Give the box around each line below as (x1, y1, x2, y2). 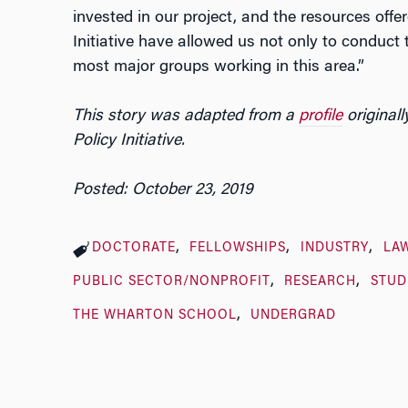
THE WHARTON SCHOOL (72, 310, 237, 323)
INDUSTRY (301, 242, 370, 256)
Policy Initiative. (72, 133, 185, 150)
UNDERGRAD (250, 310, 337, 323)
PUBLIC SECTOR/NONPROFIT (72, 276, 270, 290)
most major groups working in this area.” (72, 59, 364, 76)
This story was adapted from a (72, 108, 299, 126)
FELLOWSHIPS (189, 242, 287, 256)
